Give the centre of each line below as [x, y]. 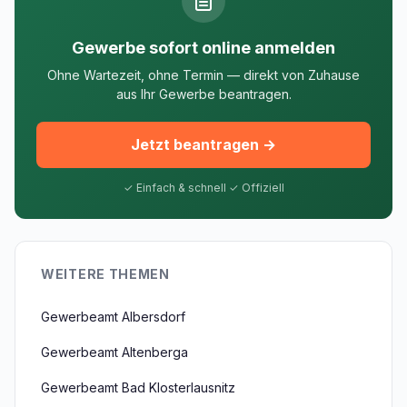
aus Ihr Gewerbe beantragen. [203, 94]
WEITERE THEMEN [105, 274]
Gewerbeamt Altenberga [114, 352]
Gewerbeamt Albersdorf [113, 317]
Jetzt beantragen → [203, 144]
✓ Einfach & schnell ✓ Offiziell [203, 188]
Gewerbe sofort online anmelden [203, 48]
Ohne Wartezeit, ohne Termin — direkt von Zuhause [203, 75]
